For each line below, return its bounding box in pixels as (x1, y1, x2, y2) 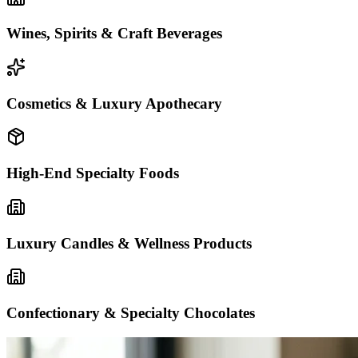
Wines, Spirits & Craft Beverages (6, 25, 222, 42)
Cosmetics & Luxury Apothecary (6, 94, 222, 112)
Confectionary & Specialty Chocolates (6, 304, 255, 322)
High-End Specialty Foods (6, 165, 179, 182)
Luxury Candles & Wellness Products (6, 234, 252, 252)
